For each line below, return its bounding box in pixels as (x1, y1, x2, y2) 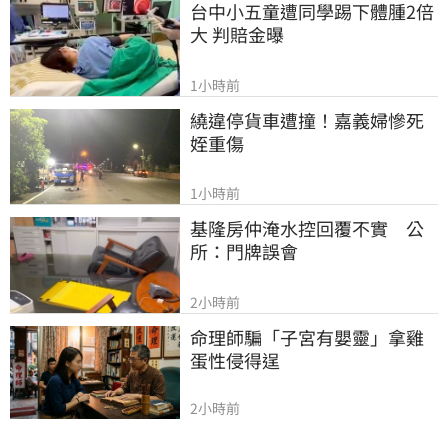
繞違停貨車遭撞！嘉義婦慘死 (190, 106, 424, 133)
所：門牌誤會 (190, 238, 298, 265)
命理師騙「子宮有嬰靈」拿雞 (190, 323, 424, 350)
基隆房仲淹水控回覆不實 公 (190, 215, 424, 242)
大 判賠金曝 (190, 20, 284, 47)
